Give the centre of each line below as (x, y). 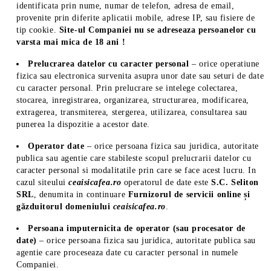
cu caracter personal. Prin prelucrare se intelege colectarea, (127, 88)
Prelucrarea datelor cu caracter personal (110, 64)
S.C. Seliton (235, 182)
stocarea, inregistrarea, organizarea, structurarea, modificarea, (133, 100)
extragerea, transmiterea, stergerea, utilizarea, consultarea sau (132, 112)
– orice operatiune (226, 64)
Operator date (56, 146)
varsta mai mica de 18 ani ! (71, 42)
